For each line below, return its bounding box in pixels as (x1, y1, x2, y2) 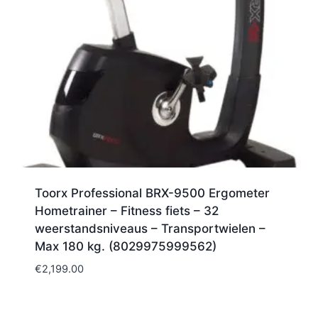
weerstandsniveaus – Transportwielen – (34, 221, 265, 236)
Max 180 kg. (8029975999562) (34, 238, 216, 253)
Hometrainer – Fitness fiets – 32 (34, 203, 219, 218)
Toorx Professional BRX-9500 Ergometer (34, 185, 270, 200)
